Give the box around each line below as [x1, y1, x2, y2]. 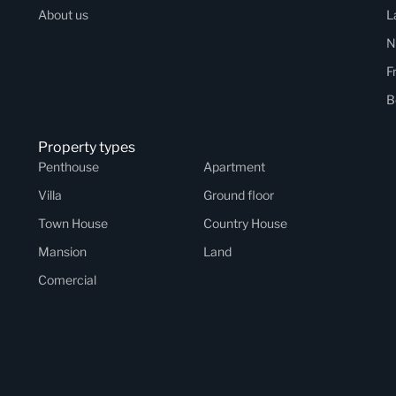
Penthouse [37, 159, 99, 174]
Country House [202, 216, 287, 231]
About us [37, 7, 88, 22]
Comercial [37, 272, 96, 287]
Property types [37, 139, 135, 156]
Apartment [202, 159, 265, 174]
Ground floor [202, 187, 274, 202]
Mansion [37, 244, 87, 259]
